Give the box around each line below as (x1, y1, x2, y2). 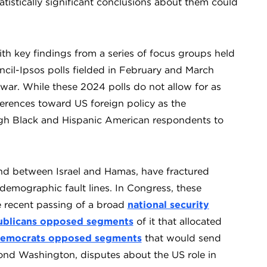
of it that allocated (133, 216, 222, 227)
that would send (141, 232, 221, 244)
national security (127, 199, 209, 210)
